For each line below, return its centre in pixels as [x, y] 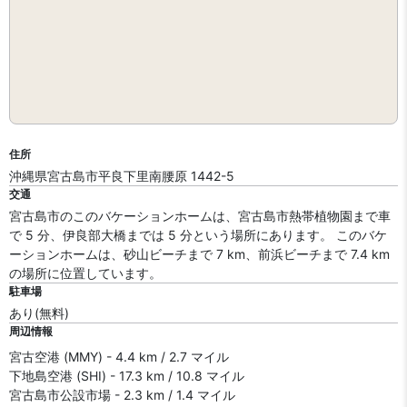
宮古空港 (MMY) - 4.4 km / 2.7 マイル [119, 357]
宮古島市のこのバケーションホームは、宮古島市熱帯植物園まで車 [200, 216]
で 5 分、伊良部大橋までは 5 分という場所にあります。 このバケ [198, 235]
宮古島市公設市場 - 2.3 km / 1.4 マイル [122, 395]
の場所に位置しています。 [85, 273]
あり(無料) [39, 313]
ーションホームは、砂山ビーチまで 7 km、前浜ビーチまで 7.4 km [199, 254]
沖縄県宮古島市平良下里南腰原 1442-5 [122, 176]
